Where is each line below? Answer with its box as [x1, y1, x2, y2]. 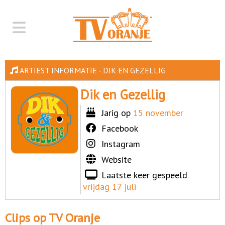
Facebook [101, 123, 139, 134]
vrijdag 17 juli [83, 181, 137, 192]
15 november [133, 107, 184, 119]
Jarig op [99, 107, 134, 119]
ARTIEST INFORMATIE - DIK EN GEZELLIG [18, 65, 166, 75]
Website [101, 154, 132, 165]
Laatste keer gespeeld [99, 169, 188, 181]
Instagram [101, 138, 141, 150]
